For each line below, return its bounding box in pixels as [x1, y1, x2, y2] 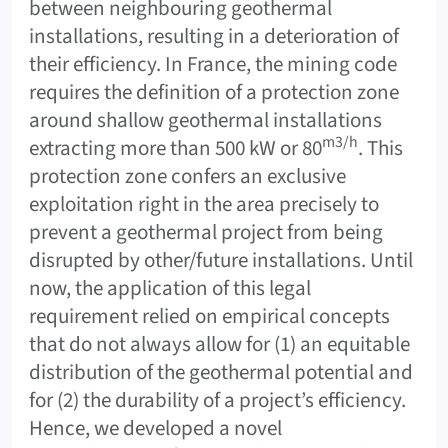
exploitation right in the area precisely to [29, 188, 379, 219]
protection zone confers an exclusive [29, 160, 346, 191]
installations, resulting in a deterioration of [29, 20, 399, 51]
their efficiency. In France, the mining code [29, 48, 397, 79]
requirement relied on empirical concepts [29, 300, 390, 331]
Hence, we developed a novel [29, 412, 282, 443]
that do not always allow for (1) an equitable [29, 328, 410, 359]
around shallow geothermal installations [29, 104, 382, 135]
